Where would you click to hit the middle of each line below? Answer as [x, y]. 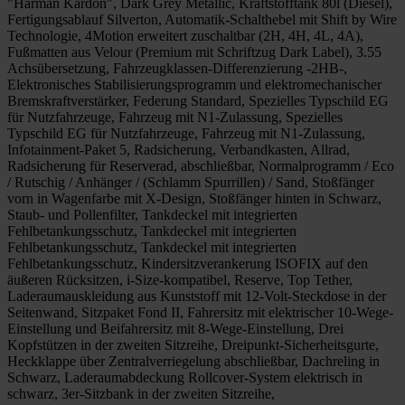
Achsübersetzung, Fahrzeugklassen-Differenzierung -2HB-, [177, 68]
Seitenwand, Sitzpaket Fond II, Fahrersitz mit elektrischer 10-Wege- [200, 312]
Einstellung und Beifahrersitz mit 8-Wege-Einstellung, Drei [175, 328]
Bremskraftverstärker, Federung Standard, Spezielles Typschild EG [198, 100]
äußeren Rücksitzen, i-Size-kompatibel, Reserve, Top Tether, [180, 279]
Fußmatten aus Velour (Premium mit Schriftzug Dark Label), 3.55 [194, 52]
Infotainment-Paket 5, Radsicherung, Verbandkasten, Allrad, [179, 149]
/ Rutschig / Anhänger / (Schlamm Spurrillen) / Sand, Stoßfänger [191, 182]
